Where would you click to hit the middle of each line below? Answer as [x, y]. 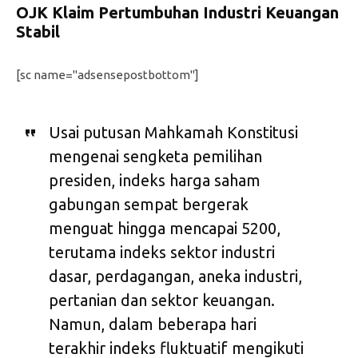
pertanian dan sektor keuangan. [161, 300]
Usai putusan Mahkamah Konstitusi [173, 132]
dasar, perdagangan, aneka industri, [175, 276]
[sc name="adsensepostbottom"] [107, 74]
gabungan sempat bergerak [148, 204]
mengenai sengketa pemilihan [155, 156]
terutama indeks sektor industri [161, 252]
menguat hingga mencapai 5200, [164, 228]
